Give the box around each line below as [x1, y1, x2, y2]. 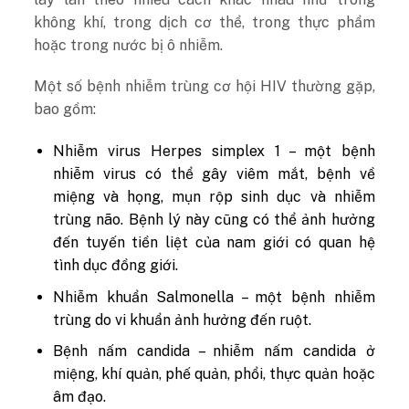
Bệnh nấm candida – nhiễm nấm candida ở [53, 342, 375, 361]
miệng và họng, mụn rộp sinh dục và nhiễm [53, 188, 375, 206]
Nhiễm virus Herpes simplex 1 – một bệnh [53, 142, 375, 161]
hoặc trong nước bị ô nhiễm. [34, 36, 224, 54]
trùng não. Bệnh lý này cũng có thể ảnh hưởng [53, 211, 375, 229]
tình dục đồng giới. [53, 257, 179, 275]
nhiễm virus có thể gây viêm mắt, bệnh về [53, 165, 375, 184]
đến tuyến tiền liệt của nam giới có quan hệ [53, 234, 375, 252]
